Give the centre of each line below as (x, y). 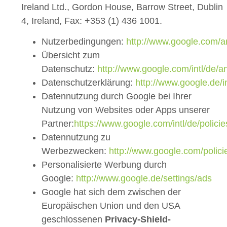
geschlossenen (73, 219)
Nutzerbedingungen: (84, 41)
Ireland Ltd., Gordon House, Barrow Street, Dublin (122, 7)
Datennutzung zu (76, 137)
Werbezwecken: (75, 151)
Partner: (58, 123)
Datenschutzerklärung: (88, 82)
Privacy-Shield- (138, 219)
